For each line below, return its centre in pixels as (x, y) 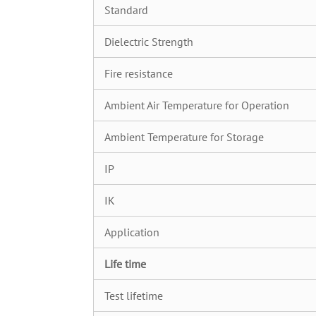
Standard (126, 10)
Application (132, 232)
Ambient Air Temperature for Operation (197, 105)
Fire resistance (139, 73)
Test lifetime (134, 296)
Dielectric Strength (149, 42)
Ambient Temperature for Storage (184, 137)
